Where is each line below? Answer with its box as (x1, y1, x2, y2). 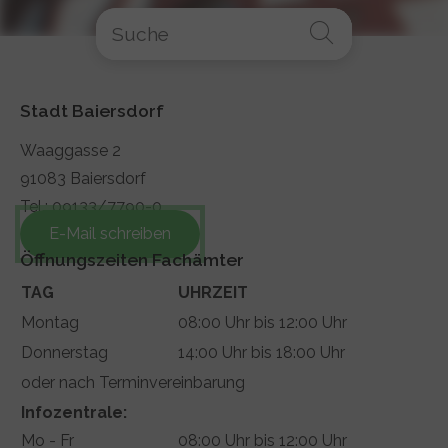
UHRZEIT (178, 282, 248, 302)
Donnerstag (21, 342, 108, 362)
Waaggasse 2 (20, 140, 131, 160)
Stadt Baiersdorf (20, 99, 164, 121)
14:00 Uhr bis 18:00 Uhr (178, 342, 345, 362)
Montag (21, 312, 79, 332)
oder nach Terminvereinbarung (21, 372, 245, 392)
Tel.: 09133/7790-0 (20, 196, 162, 216)
